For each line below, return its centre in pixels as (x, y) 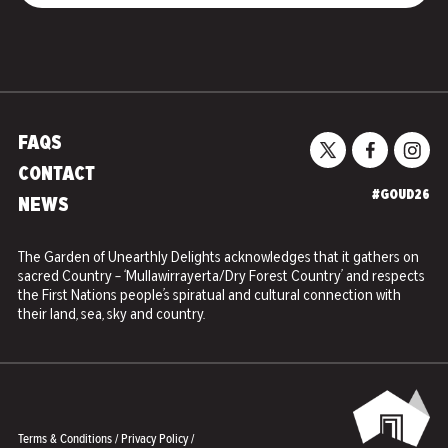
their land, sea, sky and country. (111, 315)
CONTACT (56, 175)
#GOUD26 (401, 196)
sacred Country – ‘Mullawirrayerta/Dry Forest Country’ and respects (221, 277)
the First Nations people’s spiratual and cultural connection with (209, 296)
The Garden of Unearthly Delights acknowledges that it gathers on (218, 258)
